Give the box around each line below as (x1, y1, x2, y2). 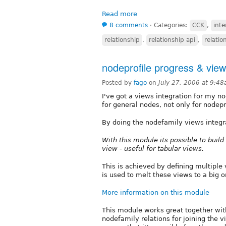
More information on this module (102, 188, 209, 196)
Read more (102, 10, 137, 18)
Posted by (102, 79, 134, 86)
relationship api (149, 36, 195, 43)
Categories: (154, 21, 190, 29)
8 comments (109, 21, 148, 29)
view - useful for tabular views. (102, 144, 204, 152)
